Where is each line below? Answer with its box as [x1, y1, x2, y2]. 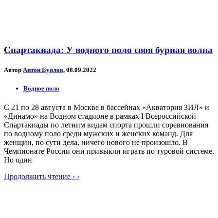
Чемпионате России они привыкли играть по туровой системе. [4, 147, 214, 156]
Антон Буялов [23, 66, 63, 73]
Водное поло [23, 85, 59, 92]
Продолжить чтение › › [4, 172, 79, 181]
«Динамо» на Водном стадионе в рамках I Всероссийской [4, 112, 196, 121]
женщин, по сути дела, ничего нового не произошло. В [4, 138, 188, 147]
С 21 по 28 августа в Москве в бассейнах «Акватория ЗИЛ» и [4, 103, 209, 112]
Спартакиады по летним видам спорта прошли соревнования [4, 121, 208, 129]
